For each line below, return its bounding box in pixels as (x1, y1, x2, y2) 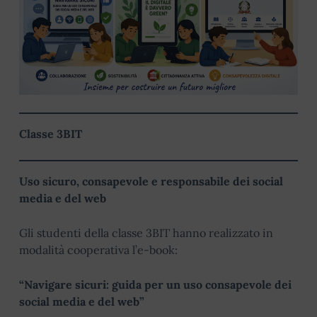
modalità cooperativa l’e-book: (19, 242, 178, 257)
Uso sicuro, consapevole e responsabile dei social (19, 173, 283, 188)
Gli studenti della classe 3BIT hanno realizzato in (19, 225, 273, 240)
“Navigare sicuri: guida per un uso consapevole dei (19, 277, 292, 292)
